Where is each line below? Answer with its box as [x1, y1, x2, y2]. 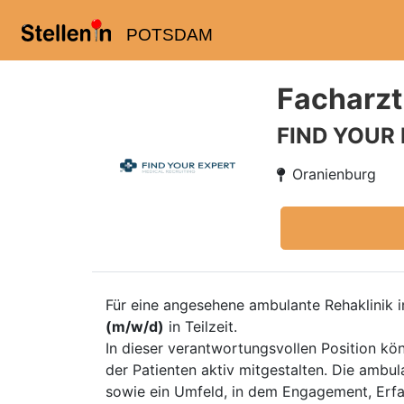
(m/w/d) [106, 317, 164, 335]
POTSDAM [125, 25, 213, 44]
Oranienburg [292, 165, 376, 183]
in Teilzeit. [164, 317, 237, 335]
